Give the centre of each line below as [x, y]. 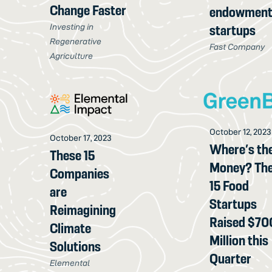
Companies [80, 174]
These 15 [73, 156]
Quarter [231, 258]
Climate [71, 229]
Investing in [72, 27]
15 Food [229, 185]
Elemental [70, 263]
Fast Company [237, 47]
